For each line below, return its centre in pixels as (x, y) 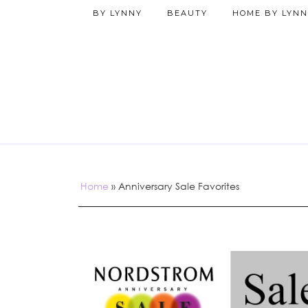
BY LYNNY (118, 13)
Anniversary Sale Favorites (179, 186)
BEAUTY (187, 13)
